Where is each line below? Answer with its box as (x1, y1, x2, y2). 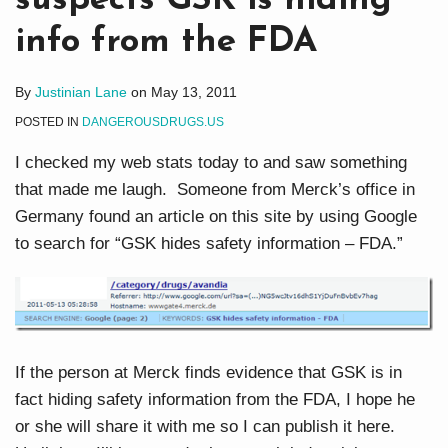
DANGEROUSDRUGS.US (82, 114, 224, 129)
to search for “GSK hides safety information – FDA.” (15, 233, 403, 253)
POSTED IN (15, 114, 82, 129)
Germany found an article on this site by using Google (15, 206, 417, 226)
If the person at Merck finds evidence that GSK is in (15, 363, 402, 383)
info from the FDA (15, 24, 317, 60)
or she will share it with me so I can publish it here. (15, 417, 400, 437)
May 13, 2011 (151, 83, 237, 100)
